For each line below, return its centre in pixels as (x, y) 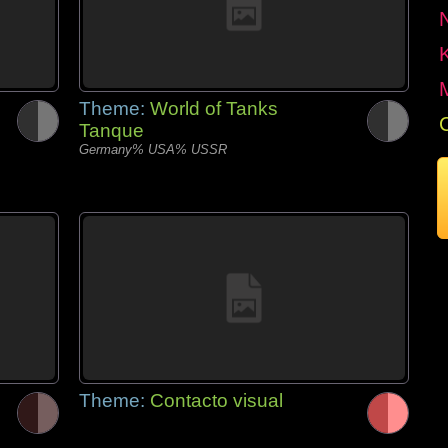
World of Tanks (214, 108)
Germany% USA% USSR (153, 149)
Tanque (111, 130)
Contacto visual (216, 400)
